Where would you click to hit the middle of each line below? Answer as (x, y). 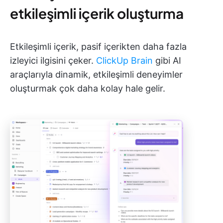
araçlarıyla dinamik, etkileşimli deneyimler (96, 74)
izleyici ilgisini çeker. (53, 60)
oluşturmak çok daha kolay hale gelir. (88, 88)
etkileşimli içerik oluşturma (97, 13)
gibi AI (167, 60)
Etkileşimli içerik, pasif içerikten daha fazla (98, 47)
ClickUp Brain (124, 60)
